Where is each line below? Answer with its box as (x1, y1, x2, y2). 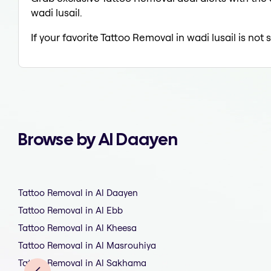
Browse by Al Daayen (18, 128, 178, 151)
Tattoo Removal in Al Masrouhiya (18, 240, 156, 252)
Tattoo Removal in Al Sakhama (18, 257, 146, 269)
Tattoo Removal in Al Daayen (18, 187, 138, 199)
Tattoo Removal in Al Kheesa (18, 222, 137, 234)
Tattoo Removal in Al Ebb (18, 204, 123, 217)
